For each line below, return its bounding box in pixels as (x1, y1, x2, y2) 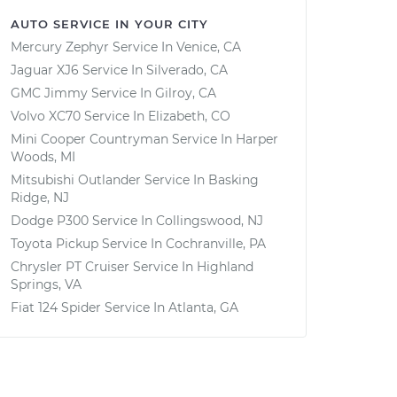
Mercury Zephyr (11, 39, 109, 55)
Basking (208, 172, 259, 188)
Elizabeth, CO (148, 108, 230, 124)
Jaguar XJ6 (11, 62, 79, 78)
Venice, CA (176, 39, 241, 55)
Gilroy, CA (155, 85, 216, 101)
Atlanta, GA (168, 300, 238, 315)
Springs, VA (11, 276, 82, 292)
